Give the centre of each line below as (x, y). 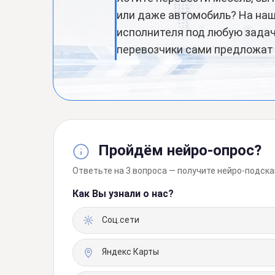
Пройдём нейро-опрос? (178, 150)
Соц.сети (121, 220)
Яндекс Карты (130, 252)
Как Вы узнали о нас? (123, 194)
